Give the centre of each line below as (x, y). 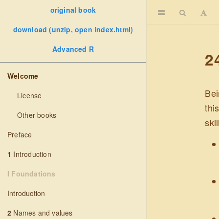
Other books (37, 115)
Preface (20, 134)
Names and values (42, 213)
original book (73, 10)
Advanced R (73, 49)
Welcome (23, 76)
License (30, 95)
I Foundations (32, 174)
